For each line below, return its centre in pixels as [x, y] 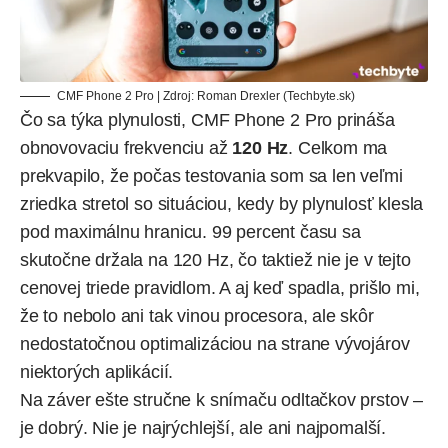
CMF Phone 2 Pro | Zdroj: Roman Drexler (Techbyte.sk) [206, 95]
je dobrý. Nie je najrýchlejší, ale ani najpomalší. [203, 427]
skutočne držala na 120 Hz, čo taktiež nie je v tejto [215, 259]
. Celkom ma [338, 147]
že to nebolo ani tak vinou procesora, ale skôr [197, 315]
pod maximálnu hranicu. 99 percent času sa [190, 231]
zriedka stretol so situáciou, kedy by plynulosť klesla [222, 203]
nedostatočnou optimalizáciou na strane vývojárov [215, 343]
